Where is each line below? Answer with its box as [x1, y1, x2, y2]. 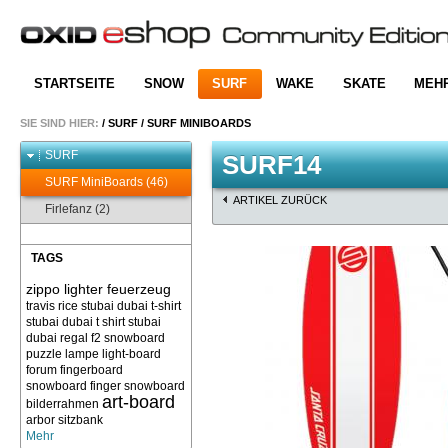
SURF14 [222, 150, 321, 180]
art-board [102, 392, 175, 412]
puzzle [26, 347, 62, 361]
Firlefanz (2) [45, 202, 110, 216]
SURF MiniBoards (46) [45, 175, 168, 189]
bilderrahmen [26, 397, 99, 411]
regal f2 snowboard [60, 331, 165, 345]
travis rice [26, 299, 78, 313]
